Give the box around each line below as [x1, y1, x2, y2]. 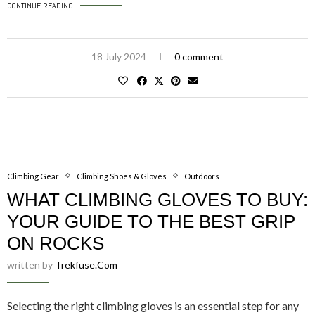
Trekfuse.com [55, 258, 117, 271]
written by [7, 258, 55, 271]
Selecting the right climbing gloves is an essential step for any [7, 298, 299, 312]
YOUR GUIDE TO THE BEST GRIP [7, 210, 295, 232]
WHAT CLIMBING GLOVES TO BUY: [7, 188, 308, 210]
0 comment [174, 50, 224, 63]
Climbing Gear [7, 171, 59, 181]
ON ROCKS [7, 232, 104, 254]
